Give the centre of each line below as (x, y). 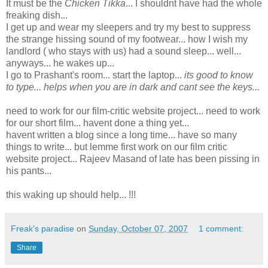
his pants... (29, 170)
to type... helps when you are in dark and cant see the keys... (133, 87)
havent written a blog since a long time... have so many (121, 135)
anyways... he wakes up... (60, 63)
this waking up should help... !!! (71, 194)
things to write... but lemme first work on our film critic (117, 147)
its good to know (219, 75)
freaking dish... (37, 15)
